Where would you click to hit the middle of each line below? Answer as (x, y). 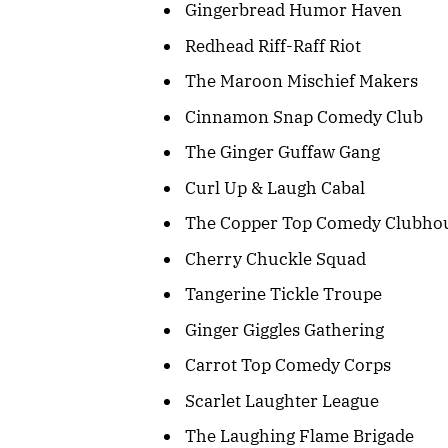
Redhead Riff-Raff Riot (273, 45)
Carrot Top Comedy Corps (288, 365)
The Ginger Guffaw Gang (282, 152)
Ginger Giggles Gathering (284, 329)
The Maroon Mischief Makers (301, 81)
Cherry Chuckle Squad (275, 258)
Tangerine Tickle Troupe (283, 294)
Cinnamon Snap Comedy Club (304, 116)
